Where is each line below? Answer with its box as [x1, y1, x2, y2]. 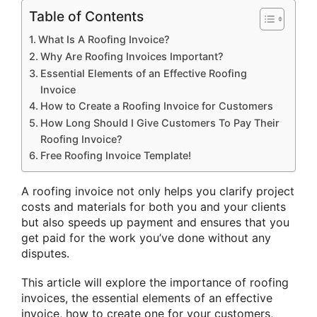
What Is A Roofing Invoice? [38, 33, 170, 46]
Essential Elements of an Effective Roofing [40, 67, 247, 80]
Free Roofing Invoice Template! [40, 149, 191, 162]
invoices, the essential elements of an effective [21, 291, 272, 306]
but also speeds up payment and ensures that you [21, 215, 289, 230]
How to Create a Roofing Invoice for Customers [40, 100, 273, 113]
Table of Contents [29, 8, 144, 25]
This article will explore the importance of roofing [21, 275, 289, 290]
